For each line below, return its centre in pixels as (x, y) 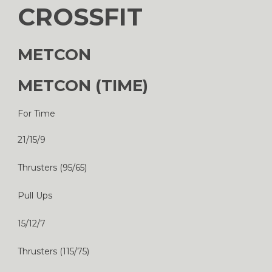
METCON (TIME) (83, 85)
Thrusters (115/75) (53, 251)
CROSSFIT (80, 16)
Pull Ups (35, 195)
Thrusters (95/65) (52, 167)
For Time (36, 113)
